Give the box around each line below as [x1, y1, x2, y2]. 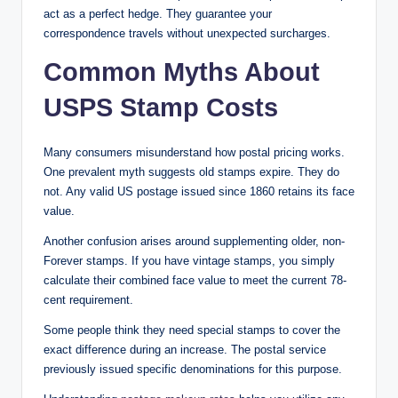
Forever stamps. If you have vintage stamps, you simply [44, 253, 335, 267]
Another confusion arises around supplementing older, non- [44, 234, 345, 248]
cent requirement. [44, 292, 133, 306]
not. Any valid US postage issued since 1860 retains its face [44, 184, 354, 198]
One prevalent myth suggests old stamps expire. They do [44, 164, 339, 179]
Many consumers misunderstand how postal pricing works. [44, 145, 345, 159]
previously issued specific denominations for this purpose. [44, 362, 342, 376]
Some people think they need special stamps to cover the [44, 322, 340, 337]
